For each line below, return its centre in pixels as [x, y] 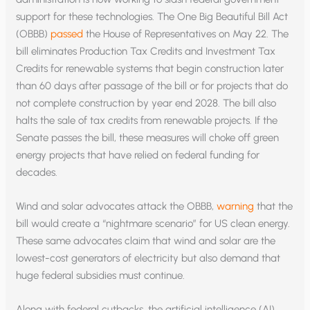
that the [274, 206]
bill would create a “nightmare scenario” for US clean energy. [153, 223]
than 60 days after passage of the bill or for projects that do [152, 85]
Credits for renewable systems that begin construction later [150, 68]
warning [236, 206]
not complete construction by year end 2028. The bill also [146, 103]
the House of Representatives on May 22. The [186, 34]
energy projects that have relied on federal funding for [138, 155]
